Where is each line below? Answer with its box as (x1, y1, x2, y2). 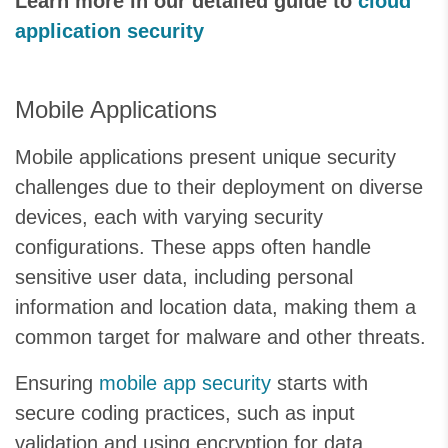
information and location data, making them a (15, 296, 416, 319)
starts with (271, 372, 368, 395)
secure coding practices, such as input (15, 402, 355, 425)
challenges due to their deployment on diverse (15, 176, 423, 199)
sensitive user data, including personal (15, 266, 353, 289)
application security (15, 20, 204, 43)
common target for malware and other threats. (15, 326, 426, 349)
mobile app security (99, 372, 271, 395)
